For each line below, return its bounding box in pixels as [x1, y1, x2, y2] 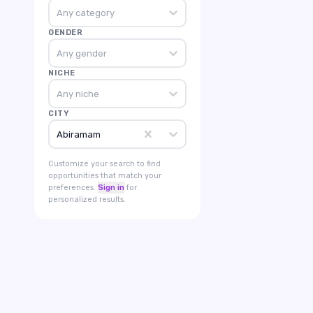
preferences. [48, 183, 96, 192]
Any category [56, 7, 115, 18]
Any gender [56, 48, 107, 59]
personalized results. [48, 195, 126, 204]
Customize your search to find [48, 159, 161, 168]
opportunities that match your [48, 171, 161, 180]
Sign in [98, 183, 124, 192]
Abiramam [56, 129, 101, 140]
